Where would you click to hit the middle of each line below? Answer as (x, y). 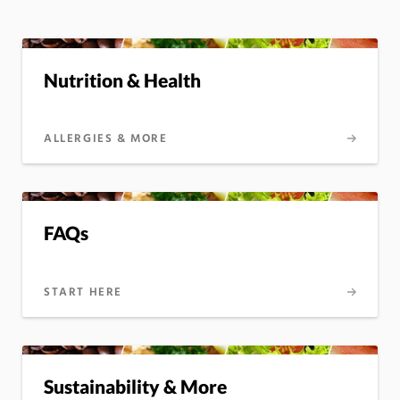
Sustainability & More (135, 386)
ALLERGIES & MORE (106, 138)
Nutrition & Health (122, 79)
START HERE (83, 292)
